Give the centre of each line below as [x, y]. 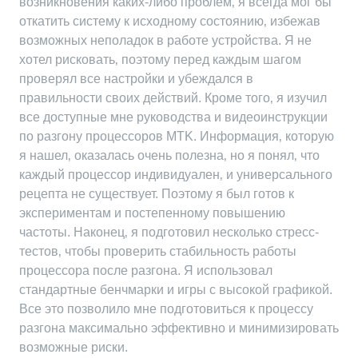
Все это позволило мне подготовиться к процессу [166, 309]
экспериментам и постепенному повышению [152, 213]
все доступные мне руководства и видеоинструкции [173, 117]
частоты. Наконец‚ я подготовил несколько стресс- [169, 232]
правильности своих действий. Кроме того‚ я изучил [173, 98]
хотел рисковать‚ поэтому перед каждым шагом [160, 60]
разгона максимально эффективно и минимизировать [179, 328]
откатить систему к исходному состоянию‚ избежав [170, 21]
